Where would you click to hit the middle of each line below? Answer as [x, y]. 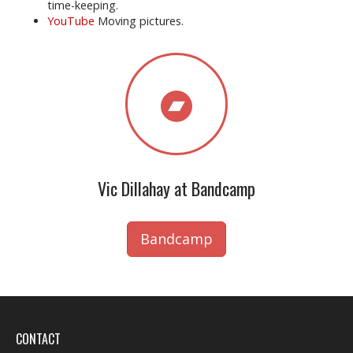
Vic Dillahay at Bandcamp [176, 188]
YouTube [71, 21]
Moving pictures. [139, 21]
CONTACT [38, 339]
